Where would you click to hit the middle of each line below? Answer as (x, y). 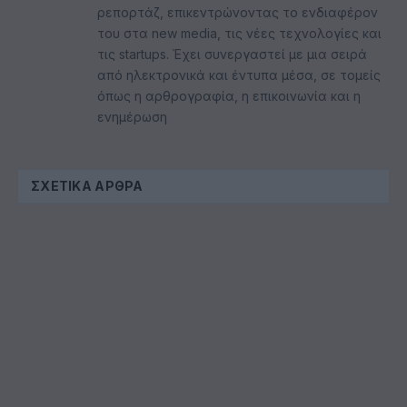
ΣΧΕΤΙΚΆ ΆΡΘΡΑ (87, 185)
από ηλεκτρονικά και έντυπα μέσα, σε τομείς (239, 74)
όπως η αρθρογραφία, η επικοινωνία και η (229, 95)
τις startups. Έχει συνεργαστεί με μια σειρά (232, 54)
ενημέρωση (132, 116)
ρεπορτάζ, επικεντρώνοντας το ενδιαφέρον (238, 12)
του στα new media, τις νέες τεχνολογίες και (239, 33)
